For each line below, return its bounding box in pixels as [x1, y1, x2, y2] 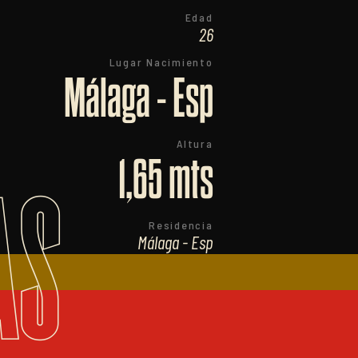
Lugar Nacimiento [109, 54, 213, 69]
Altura [177, 136, 213, 150]
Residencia [149, 217, 213, 232]
